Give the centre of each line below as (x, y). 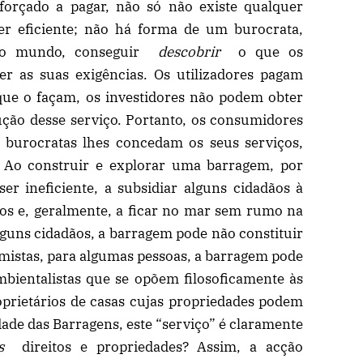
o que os (262, 51)
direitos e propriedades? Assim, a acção (154, 346)
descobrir (189, 51)
